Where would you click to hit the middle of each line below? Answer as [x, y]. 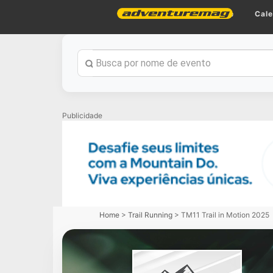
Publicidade [82, 115]
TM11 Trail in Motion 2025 [225, 214]
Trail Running [150, 214]
